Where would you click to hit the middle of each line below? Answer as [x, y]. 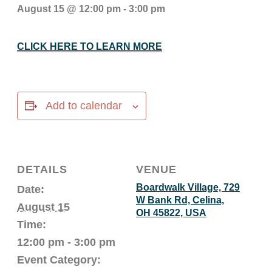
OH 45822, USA [171, 213]
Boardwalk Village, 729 [188, 188]
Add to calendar [84, 106]
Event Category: [59, 260]
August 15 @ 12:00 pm [69, 9]
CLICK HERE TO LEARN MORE [90, 47]
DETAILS [42, 170]
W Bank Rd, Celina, [180, 200]
